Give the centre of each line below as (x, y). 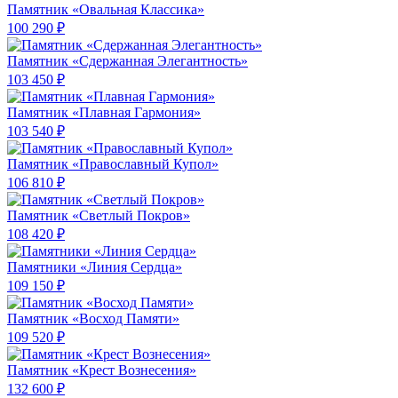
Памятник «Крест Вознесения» (102, 370)
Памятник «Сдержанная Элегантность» (127, 61)
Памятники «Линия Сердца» (95, 267)
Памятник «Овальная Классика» (106, 10)
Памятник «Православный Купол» (113, 164)
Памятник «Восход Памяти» (93, 319)
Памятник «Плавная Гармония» (104, 113)
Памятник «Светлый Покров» (99, 216)
